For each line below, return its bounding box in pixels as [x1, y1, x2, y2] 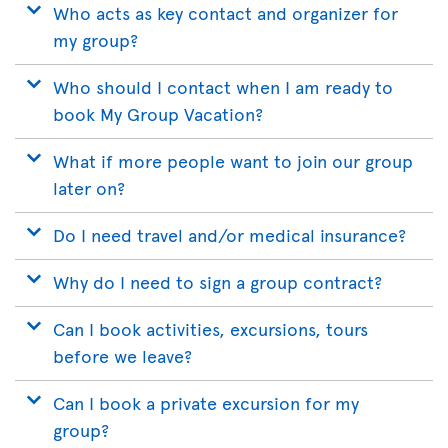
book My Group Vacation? [53, 101, 263, 127]
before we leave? [53, 343, 192, 369]
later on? [53, 175, 125, 201]
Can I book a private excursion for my [53, 390, 359, 416]
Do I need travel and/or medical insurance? [53, 222, 406, 248]
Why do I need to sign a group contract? [53, 269, 382, 295]
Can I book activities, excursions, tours [53, 316, 368, 342]
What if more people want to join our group [53, 148, 413, 174]
